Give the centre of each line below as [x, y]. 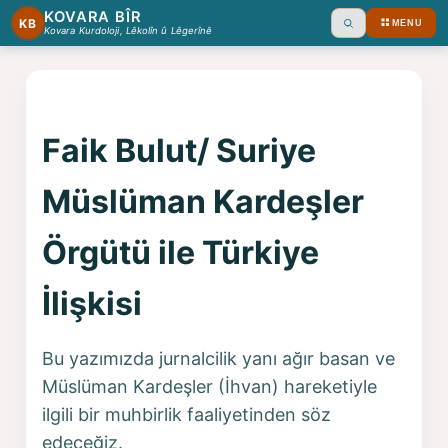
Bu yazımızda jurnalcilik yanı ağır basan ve [219, 358]
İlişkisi [92, 303]
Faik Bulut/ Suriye [179, 150]
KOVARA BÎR [93, 17]
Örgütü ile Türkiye [181, 252]
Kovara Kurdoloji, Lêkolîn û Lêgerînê [128, 31]
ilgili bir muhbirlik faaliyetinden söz [187, 414]
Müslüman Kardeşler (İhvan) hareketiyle [210, 386]
